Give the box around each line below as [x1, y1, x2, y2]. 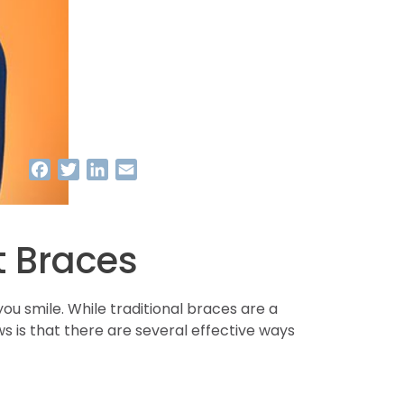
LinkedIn [108, 159, 165, 179]
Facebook [50, 159, 122, 179]
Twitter [79, 159, 131, 179]
